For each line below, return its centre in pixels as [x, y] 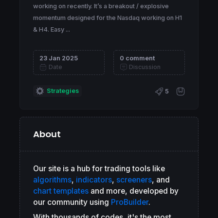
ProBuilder [130, 202]
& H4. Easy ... [52, 30]
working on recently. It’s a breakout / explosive [101, 6]
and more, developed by [134, 191]
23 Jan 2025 [59, 58]
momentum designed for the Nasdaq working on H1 [108, 18]
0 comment [137, 58]
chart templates [61, 191]
